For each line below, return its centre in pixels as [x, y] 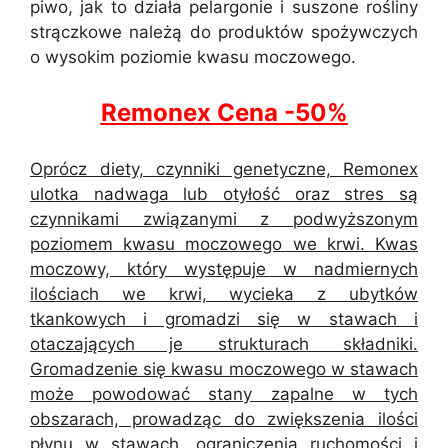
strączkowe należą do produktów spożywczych [224, 31]
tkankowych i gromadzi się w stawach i [224, 318]
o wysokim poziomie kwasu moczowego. [193, 56]
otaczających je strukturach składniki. [224, 343]
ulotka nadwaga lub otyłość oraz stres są [224, 193]
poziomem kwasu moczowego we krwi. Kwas [224, 243]
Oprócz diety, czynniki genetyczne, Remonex [224, 168]
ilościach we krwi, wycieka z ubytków [224, 293]
